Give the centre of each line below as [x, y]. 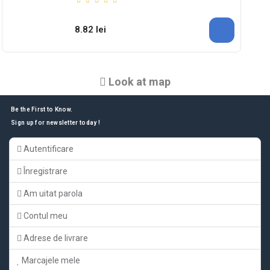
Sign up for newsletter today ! [55, 122]
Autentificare [48, 149]
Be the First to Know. [42, 109]
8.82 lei [90, 30]
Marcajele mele [50, 260]
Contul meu [45, 215]
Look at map [138, 81]
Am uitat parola [52, 193]
